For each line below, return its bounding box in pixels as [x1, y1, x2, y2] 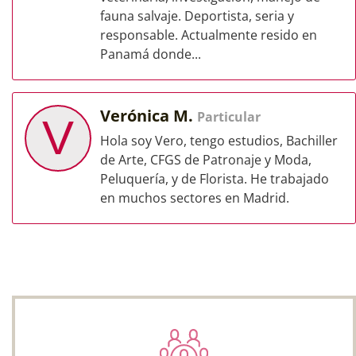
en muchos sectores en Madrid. [100, 189, 289, 207]
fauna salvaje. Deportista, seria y [100, 7, 294, 25]
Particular [197, 108, 261, 126]
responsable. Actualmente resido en [100, 26, 317, 44]
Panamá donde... [100, 45, 201, 63]
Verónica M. [100, 105, 197, 126]
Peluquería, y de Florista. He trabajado [100, 170, 329, 188]
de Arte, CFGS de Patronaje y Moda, [100, 151, 311, 168]
